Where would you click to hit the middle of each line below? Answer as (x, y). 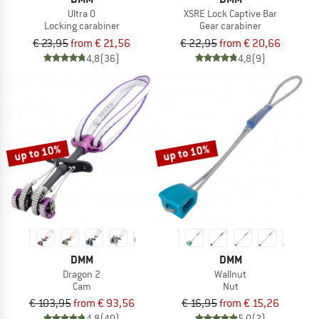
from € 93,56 (104, 304)
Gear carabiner (230, 25)
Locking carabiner (82, 25)
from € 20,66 (250, 43)
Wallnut (230, 274)
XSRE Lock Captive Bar (230, 13)
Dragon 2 (82, 274)
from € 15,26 (249, 304)
